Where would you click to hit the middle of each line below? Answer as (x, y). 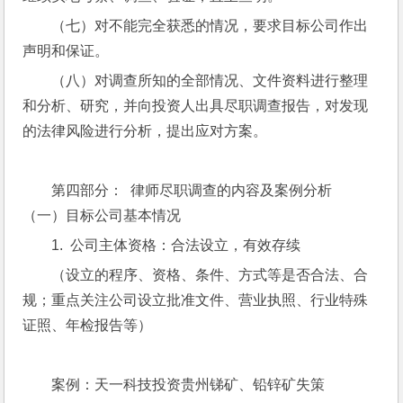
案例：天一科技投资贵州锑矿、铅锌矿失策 (188, 385)
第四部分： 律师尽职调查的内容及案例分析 (192, 190)
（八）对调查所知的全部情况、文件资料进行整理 (210, 81)
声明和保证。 (66, 51)
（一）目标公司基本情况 (102, 215)
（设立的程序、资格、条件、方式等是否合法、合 (210, 275)
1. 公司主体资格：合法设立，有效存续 (176, 245)
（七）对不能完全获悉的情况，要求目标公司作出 (210, 26)
